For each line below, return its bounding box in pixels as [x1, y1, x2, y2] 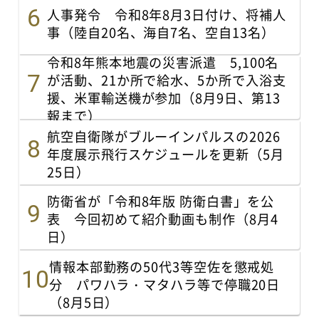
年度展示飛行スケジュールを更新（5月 [47, 144, 284, 163]
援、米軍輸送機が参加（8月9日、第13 [47, 88, 281, 107]
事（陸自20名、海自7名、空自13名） [47, 23, 275, 42]
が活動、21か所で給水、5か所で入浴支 [47, 70, 286, 89]
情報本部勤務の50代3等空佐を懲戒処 [48, 257, 275, 276]
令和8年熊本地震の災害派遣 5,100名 [47, 52, 279, 71]
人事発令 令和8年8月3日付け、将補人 [47, 5, 286, 24]
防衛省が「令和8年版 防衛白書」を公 [47, 192, 274, 211]
